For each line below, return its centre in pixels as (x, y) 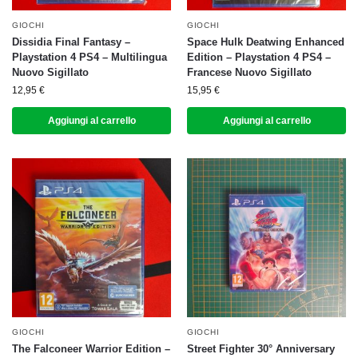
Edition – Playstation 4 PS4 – (259, 57)
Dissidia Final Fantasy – (71, 42)
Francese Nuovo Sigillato (249, 72)
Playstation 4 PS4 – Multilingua (89, 57)
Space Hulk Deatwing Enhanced (266, 42)
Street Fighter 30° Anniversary (261, 349)
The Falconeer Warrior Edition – (91, 349)
